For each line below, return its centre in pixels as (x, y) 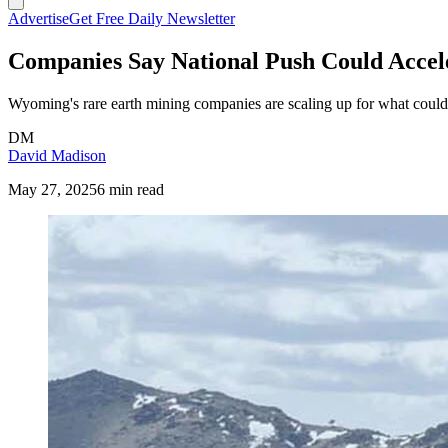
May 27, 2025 (52, 189)
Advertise (38, 18)
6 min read (130, 189)
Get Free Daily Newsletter (152, 18)
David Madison (57, 155)
